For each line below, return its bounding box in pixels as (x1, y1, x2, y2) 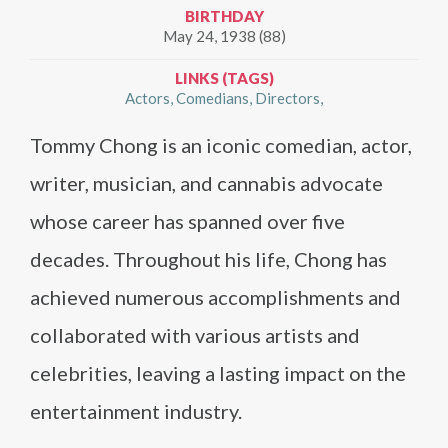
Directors (255, 89, 320, 107)
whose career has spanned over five (30, 209, 345, 233)
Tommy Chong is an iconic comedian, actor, (30, 133, 412, 157)
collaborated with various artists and (30, 323, 360, 347)
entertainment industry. (30, 399, 242, 423)
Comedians (176, 89, 249, 107)
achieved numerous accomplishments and (30, 285, 401, 309)
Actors (125, 89, 170, 107)
